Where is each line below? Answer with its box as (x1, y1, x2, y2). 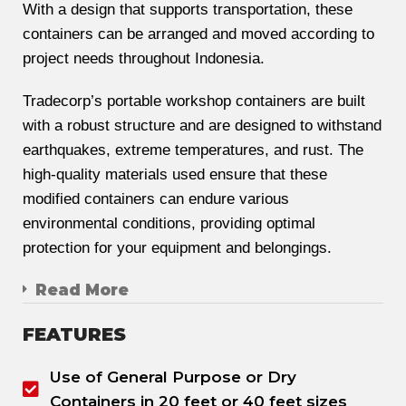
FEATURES (23, 324, 126, 346)
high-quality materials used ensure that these (23, 166, 327, 184)
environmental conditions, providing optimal (23, 215, 315, 233)
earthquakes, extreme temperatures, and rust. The (23, 141, 363, 159)
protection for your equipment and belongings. (23, 239, 332, 257)
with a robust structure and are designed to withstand (23, 117, 382, 135)
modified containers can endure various (23, 190, 289, 208)
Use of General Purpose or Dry (50, 368, 296, 387)
